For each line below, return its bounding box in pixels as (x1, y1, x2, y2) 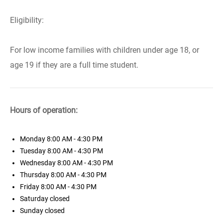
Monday (20, 135, 47, 143)
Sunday (20, 207, 45, 215)
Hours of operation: (10, 106, 78, 115)
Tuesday (20, 147, 47, 155)
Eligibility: (10, 15, 44, 25)
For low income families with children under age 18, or (10, 45, 199, 55)
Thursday (20, 171, 51, 179)
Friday (20, 183, 41, 191)
